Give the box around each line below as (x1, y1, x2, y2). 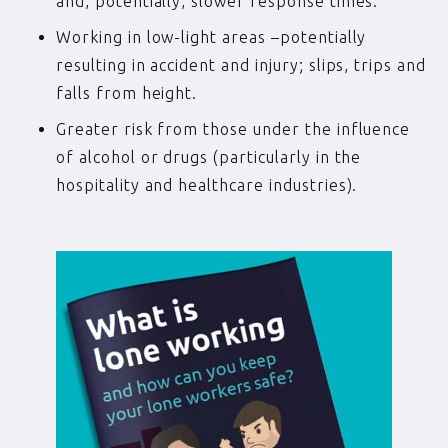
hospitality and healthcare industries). (56, 176, 358, 195)
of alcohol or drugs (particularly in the (56, 148, 362, 167)
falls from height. (56, 84, 198, 103)
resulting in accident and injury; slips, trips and (56, 56, 426, 75)
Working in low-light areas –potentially (56, 28, 367, 47)
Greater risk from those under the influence (56, 120, 411, 139)
